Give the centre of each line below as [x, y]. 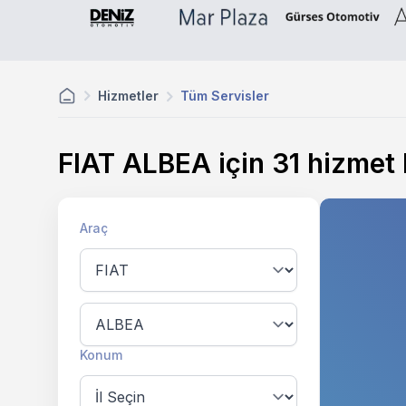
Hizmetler [128, 95]
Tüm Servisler [225, 95]
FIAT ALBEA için [165, 163]
